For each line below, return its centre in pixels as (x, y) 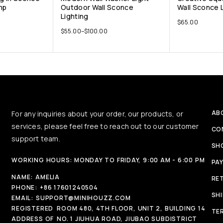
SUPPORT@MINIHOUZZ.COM (83, 198)
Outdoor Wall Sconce (97, 7)
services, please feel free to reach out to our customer (105, 126)
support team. (36, 139)
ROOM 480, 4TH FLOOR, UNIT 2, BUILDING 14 (131, 208)
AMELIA (48, 177)
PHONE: (24, 187)
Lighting (75, 16)
